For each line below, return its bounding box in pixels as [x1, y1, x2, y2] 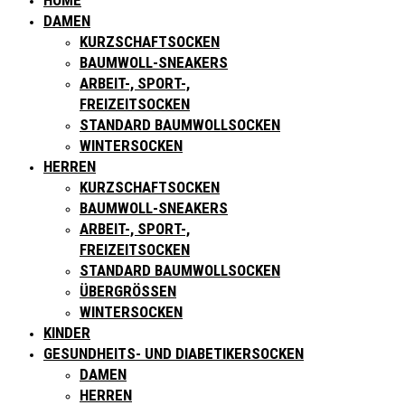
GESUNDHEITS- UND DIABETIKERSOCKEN [43, 344, 304, 363]
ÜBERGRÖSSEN [80, 282, 167, 300]
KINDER [43, 324, 90, 342]
